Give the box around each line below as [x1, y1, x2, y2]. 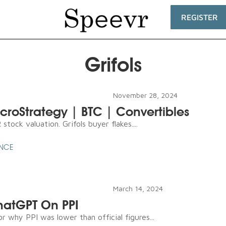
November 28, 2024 [113, 91, 178, 100]
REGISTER [181, 13, 218, 22]
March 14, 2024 [113, 184, 163, 193]
